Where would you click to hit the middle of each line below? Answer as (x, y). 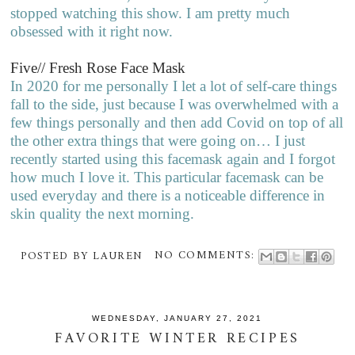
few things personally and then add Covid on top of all (177, 123)
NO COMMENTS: (206, 256)
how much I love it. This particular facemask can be (167, 177)
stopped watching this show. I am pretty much (151, 13)
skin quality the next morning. (105, 214)
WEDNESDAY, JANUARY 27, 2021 (177, 319)
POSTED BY (57, 256)
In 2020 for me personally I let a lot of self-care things (174, 86)
